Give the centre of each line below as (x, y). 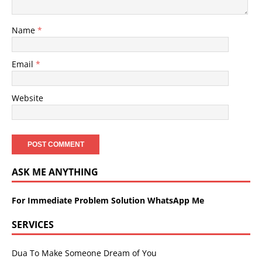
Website (27, 98)
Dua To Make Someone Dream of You (84, 253)
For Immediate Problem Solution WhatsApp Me (108, 200)
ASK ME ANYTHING (55, 172)
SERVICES (33, 225)
